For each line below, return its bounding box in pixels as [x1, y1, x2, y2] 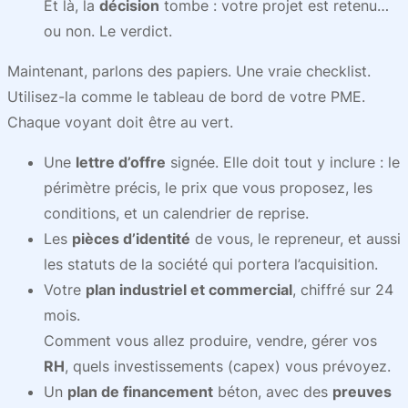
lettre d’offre [76, 153, 166, 171]
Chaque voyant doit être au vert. [7, 113, 233, 131]
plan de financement [67, 382, 213, 401]
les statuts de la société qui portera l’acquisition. [44, 255, 378, 273]
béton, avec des [213, 382, 332, 401]
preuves [332, 382, 392, 401]
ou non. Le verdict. [44, 22, 172, 40]
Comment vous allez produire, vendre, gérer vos [44, 331, 377, 350]
